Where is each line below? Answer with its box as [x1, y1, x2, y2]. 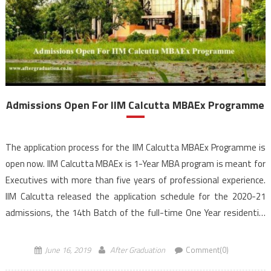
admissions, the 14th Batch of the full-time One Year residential [5, 206, 266, 220]
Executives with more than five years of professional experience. [5, 173, 266, 188]
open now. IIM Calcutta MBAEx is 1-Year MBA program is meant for [5, 157, 266, 171]
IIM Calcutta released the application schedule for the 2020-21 [5, 189, 266, 204]
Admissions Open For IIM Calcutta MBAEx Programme [6, 97, 265, 114]
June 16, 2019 [44, 244, 91, 256]
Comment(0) [185, 244, 229, 256]
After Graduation [109, 244, 165, 256]
